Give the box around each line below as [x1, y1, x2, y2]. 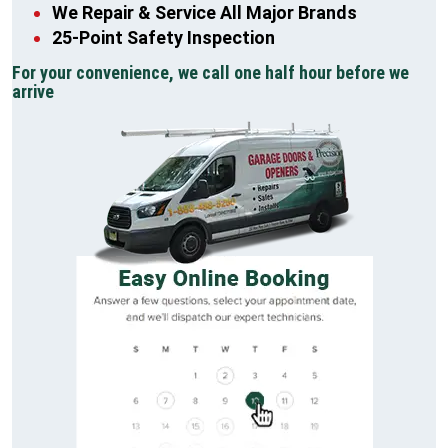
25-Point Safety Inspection [52, 27, 275, 49]
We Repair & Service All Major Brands [52, 2, 357, 24]
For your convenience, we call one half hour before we [12, 61, 409, 83]
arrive [12, 80, 54, 102]
